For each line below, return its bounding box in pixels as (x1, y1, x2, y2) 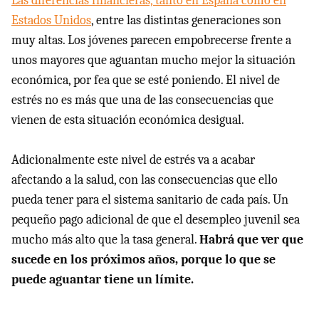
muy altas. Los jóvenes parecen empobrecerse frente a (11, 33, 291, 48)
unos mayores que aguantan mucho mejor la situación (11, 53, 296, 68)
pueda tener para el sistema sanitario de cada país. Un (11, 192, 288, 207)
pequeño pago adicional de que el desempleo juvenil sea (11, 212, 300, 227)
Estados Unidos (11, 13, 91, 28)
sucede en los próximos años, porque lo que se (11, 252, 276, 267)
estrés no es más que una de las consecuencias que (11, 93, 273, 108)
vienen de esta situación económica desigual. (11, 113, 244, 127)
